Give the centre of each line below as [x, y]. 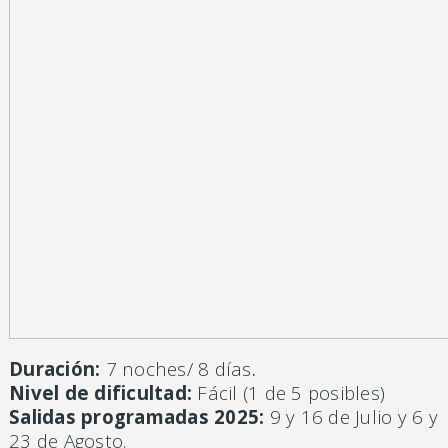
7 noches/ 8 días [176, 369]
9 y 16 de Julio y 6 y [351, 417]
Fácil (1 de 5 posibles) [288, 393]
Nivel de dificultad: [100, 393]
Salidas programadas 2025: [137, 417]
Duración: [55, 369]
